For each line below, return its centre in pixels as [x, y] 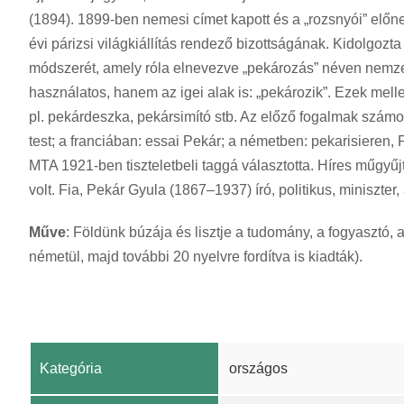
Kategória [71, 368]
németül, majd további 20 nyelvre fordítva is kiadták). [196, 257]
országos [258, 368]
